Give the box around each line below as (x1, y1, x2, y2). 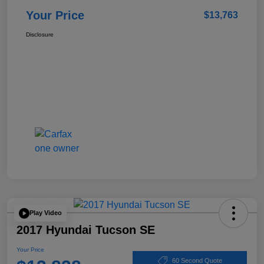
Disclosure (26, 31, 54, 38)
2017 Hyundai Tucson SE (16, 223, 155, 236)
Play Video (29, 209, 62, 217)
